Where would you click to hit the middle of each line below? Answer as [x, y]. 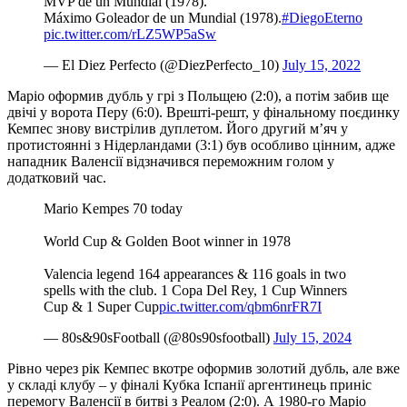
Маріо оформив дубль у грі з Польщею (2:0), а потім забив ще [198, 95]
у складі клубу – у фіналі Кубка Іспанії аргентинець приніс [189, 384]
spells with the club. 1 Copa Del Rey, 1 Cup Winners [195, 290]
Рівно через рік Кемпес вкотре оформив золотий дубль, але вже [203, 368]
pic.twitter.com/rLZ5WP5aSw [130, 34]
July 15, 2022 [322, 65]
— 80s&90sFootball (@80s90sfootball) [159, 337]
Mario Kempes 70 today [113, 208]
